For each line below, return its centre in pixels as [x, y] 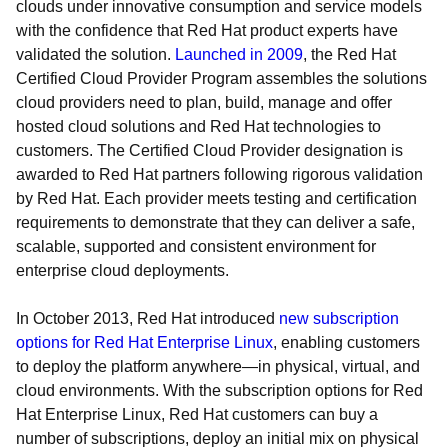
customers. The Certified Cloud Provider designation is [209, 150]
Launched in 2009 [239, 54]
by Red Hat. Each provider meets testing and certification [216, 198]
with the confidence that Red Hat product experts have [207, 30]
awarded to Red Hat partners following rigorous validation [219, 174]
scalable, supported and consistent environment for [196, 246]
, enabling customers [346, 342]
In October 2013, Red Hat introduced [147, 318]
